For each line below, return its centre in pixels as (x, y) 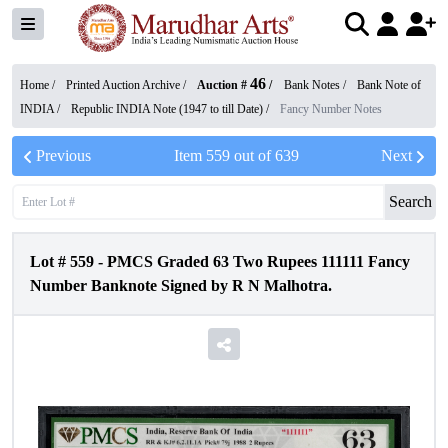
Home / (39, 85)
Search (410, 201)
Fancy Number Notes (331, 109)
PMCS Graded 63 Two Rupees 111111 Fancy (258, 261)
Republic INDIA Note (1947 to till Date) (167, 109)
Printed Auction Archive (123, 85)
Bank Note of (389, 85)
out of (252, 155)
